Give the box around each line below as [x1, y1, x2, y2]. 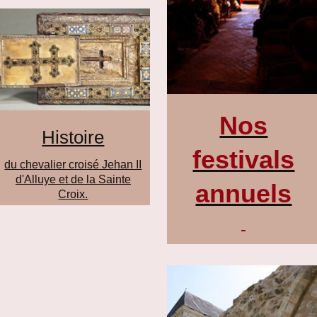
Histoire [42, 127, 105, 149]
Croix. [58, 188, 88, 201]
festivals [192, 145, 295, 175]
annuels [195, 179, 292, 209]
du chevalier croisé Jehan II [4, 158, 142, 171]
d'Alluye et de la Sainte [15, 173, 131, 186]
